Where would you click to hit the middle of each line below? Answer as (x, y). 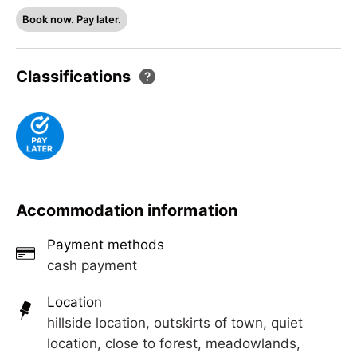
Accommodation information (127, 211)
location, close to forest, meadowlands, (174, 344)
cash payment (92, 266)
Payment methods (106, 245)
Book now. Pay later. (72, 20)
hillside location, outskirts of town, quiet (175, 323)
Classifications (74, 77)
